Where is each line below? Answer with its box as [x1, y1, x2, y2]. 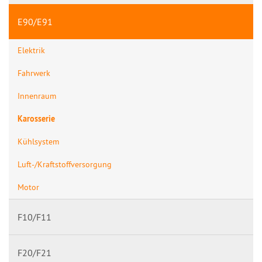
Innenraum [18, 91, 56, 102]
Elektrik [18, 45, 45, 56]
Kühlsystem [18, 136, 59, 147]
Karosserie [18, 113, 55, 125]
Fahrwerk [18, 68, 50, 79]
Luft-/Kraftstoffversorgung [18, 159, 112, 170]
